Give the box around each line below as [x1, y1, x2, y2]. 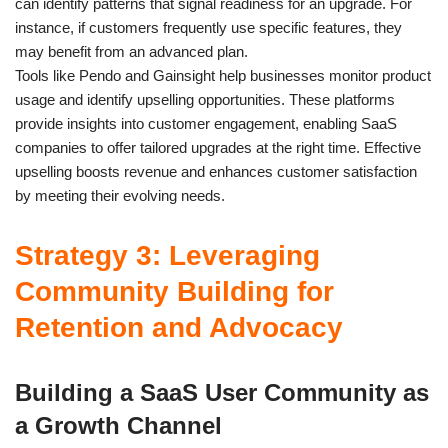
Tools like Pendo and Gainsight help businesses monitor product [15, 66, 431, 84]
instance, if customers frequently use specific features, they [15, 18, 402, 36]
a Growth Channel [15, 411, 222, 439]
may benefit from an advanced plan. [15, 42, 248, 60]
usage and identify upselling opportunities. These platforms [15, 90, 395, 108]
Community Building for [15, 275, 334, 307]
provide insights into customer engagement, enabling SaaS [15, 114, 397, 132]
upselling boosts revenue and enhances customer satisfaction [15, 162, 417, 180]
